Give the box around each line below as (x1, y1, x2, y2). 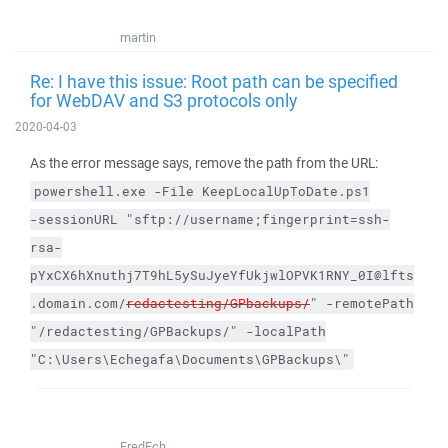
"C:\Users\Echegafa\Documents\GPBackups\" (30, 351, 350, 368)
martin (120, 29, 156, 46)
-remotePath (326, 295, 414, 312)
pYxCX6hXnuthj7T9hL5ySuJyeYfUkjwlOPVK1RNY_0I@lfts (30, 267, 414, 284)
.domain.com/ (30, 295, 126, 312)
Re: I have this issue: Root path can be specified (30, 69, 398, 93)
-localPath (246, 323, 326, 340)
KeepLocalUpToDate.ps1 (202, 183, 370, 200)
